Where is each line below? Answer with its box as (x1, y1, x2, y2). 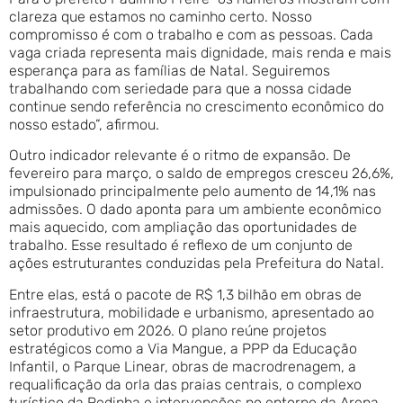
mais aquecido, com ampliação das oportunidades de (9, 219, 357, 237)
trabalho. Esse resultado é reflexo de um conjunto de (9, 237, 353, 255)
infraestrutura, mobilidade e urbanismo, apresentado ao (9, 303, 374, 321)
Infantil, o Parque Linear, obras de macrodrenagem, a (9, 357, 356, 375)
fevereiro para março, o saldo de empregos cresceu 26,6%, (9, 165, 394, 183)
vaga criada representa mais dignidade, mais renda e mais (9, 44, 391, 62)
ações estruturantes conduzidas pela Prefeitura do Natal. (9, 255, 384, 273)
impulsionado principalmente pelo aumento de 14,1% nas (9, 183, 376, 201)
